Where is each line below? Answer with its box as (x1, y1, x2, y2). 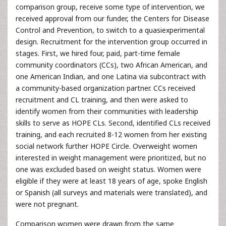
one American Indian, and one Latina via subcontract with (16, 71, 206, 81)
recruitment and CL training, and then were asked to (16, 94, 188, 104)
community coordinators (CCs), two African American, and (16, 60, 207, 70)
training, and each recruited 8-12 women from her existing (16, 129, 207, 139)
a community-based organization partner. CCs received (16, 83, 195, 93)
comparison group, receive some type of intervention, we (16, 2, 205, 12)
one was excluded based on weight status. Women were (16, 164, 201, 174)
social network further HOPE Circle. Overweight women (16, 141, 197, 151)
